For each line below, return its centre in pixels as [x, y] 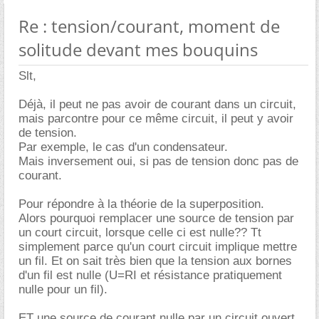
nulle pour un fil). [63, 289]
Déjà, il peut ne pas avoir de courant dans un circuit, [157, 104]
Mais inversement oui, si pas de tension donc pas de [158, 161]
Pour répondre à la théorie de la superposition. [141, 204]
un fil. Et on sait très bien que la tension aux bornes [155, 261]
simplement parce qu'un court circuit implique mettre [158, 246]
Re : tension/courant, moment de [149, 26]
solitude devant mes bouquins [138, 49]
